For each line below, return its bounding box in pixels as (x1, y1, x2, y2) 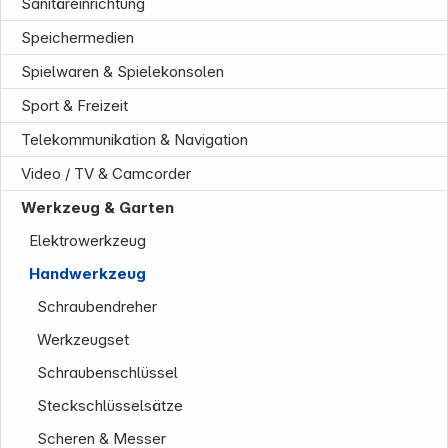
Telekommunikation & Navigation (21, 130, 248, 150)
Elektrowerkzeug (29, 231, 147, 251)
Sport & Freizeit (21, 96, 128, 116)
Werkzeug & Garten (21, 198, 174, 218)
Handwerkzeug (29, 264, 147, 284)
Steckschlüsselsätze (37, 396, 184, 416)
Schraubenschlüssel (37, 363, 179, 383)
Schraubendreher (37, 297, 158, 317)
